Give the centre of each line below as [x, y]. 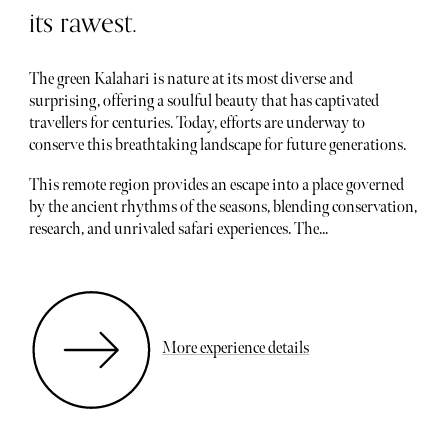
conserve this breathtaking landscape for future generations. [217, 146]
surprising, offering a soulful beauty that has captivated [203, 102]
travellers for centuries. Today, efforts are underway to [196, 124]
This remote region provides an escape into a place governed [216, 185]
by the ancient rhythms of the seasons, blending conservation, [222, 207]
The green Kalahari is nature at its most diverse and [190, 80]
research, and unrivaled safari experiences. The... [178, 229]
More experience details [236, 349]
